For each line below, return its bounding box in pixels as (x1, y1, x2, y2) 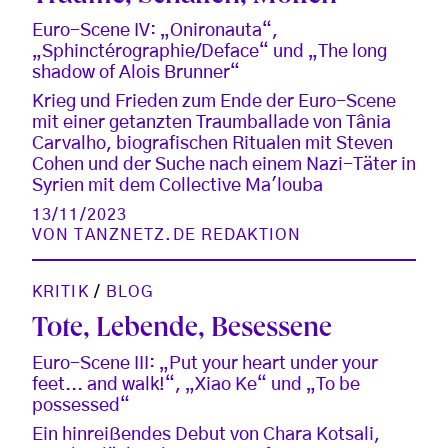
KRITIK (32, 283, 89, 300)
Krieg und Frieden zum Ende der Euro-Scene (32, 92, 396, 111)
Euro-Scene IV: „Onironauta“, (32, 21, 278, 40)
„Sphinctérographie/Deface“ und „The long (32, 42, 387, 61)
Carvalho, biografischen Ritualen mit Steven (32, 134, 393, 153)
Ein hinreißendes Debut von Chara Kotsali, (32, 425, 380, 444)
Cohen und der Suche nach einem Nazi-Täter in (32, 155, 416, 174)
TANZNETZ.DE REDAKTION (74, 226, 302, 243)
